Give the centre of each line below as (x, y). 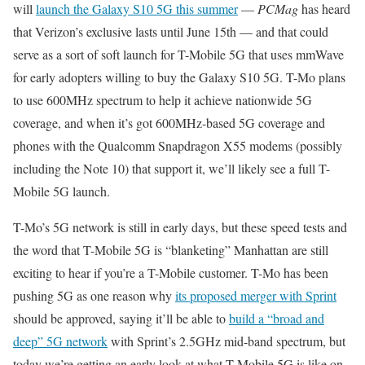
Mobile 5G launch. (62, 191)
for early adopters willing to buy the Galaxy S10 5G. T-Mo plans (179, 77)
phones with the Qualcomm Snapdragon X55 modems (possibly (178, 146)
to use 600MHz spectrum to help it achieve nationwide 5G (163, 100)
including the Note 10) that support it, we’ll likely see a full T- (172, 169)
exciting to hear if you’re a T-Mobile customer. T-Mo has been (171, 273)
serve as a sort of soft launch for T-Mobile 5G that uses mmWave (178, 55)
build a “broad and (277, 319)
